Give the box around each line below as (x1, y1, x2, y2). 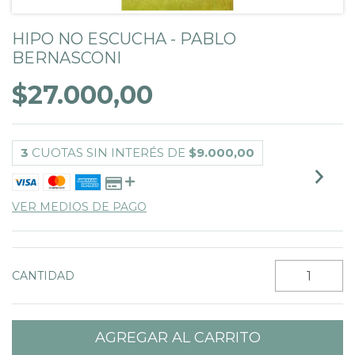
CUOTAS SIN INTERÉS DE (32, 145, 189, 161)
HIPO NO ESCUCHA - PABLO (12, 29, 236, 49)
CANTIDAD (12, 269, 74, 284)
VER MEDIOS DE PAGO (12, 200, 147, 215)
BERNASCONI (12, 48, 121, 68)
